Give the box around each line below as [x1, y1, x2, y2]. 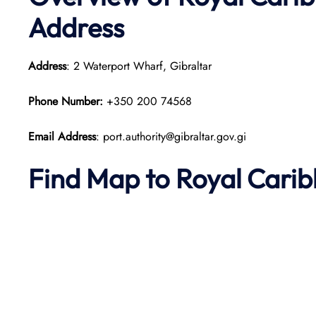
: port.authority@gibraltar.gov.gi [96, 128, 246, 145]
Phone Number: [28, 93, 107, 109]
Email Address [28, 128, 96, 145]
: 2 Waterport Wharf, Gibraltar [66, 58, 212, 74]
